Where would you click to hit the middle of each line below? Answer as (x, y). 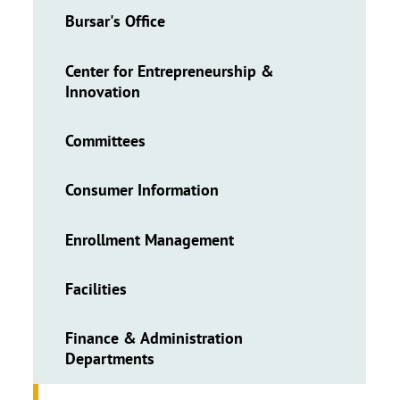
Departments (110, 359)
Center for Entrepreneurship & (170, 71)
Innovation (103, 91)
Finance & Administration (154, 338)
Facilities (96, 289)
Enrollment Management (150, 239)
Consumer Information (142, 190)
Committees (106, 140)
